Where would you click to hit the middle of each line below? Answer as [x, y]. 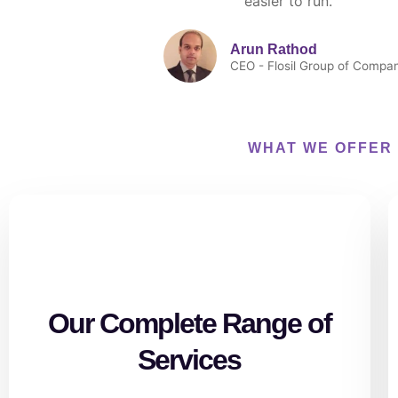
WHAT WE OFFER [320, 147]
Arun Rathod [274, 49]
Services [190, 360]
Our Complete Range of [189, 324]
